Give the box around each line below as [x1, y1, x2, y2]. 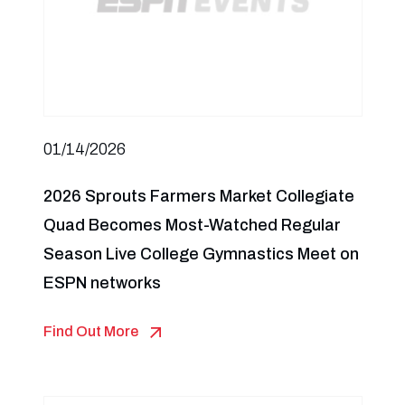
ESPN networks [42, 274, 161, 292]
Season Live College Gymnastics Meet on [42, 245, 359, 263]
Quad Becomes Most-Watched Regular [42, 216, 341, 234]
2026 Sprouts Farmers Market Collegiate [42, 187, 354, 205]
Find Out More [42, 324, 138, 339]
